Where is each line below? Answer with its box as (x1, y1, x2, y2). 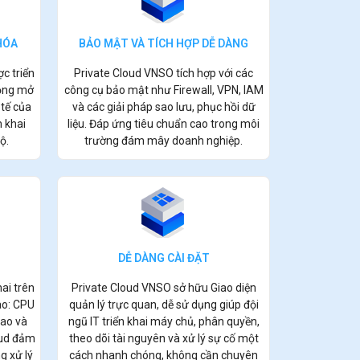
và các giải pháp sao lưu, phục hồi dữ (72, 100, 256, 113)
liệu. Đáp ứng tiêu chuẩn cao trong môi (67, 117, 260, 130)
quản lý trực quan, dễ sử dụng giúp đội (68, 297, 259, 311)
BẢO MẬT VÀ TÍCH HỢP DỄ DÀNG (79, 36, 248, 50)
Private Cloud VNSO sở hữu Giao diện (71, 280, 256, 294)
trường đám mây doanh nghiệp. (84, 133, 243, 147)
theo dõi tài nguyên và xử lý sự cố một (68, 331, 259, 345)
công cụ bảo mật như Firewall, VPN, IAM (63, 83, 264, 96)
